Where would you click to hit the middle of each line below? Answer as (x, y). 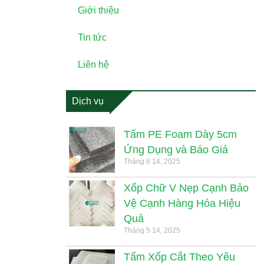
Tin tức (92, 37)
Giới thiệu (98, 10)
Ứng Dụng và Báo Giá (176, 150)
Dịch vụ (88, 101)
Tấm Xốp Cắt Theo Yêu (179, 257)
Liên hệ (93, 65)
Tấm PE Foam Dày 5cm (180, 134)
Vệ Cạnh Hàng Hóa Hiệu (182, 203)
